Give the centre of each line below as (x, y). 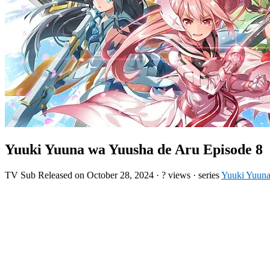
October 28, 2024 (120, 175)
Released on (62, 175)
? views (176, 175)
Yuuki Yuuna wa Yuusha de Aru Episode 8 (134, 149)
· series (206, 175)
